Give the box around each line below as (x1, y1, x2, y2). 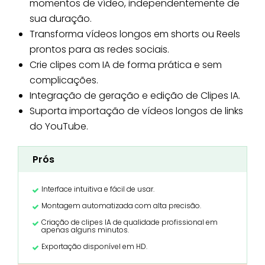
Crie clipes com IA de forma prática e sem (30, 57, 222, 72)
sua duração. (30, 11, 92, 25)
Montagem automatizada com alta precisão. (41, 200, 201, 211)
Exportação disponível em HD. (41, 241, 147, 251)
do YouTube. (30, 119, 88, 133)
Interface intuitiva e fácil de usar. (41, 183, 154, 194)
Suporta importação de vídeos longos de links (30, 104, 243, 118)
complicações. (30, 73, 98, 87)
